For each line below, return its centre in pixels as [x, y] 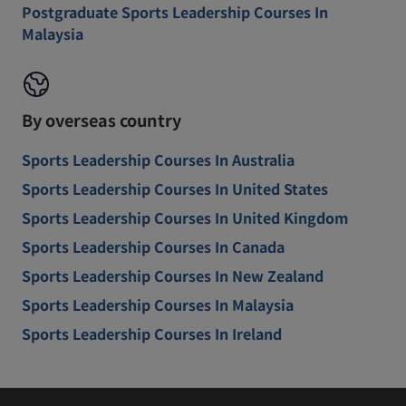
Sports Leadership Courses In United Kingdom [185, 217]
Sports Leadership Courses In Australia [158, 159]
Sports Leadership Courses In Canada [153, 246]
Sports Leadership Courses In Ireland [152, 333]
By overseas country [101, 120]
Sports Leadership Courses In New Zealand [173, 275]
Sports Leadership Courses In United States [175, 188]
